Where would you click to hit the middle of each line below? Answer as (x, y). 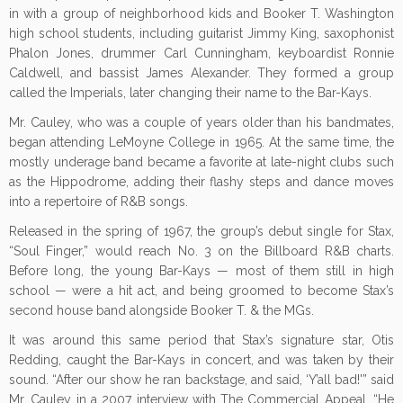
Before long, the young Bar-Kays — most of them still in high (201, 271)
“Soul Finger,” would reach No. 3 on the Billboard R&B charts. (201, 251)
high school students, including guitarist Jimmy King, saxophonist (201, 33)
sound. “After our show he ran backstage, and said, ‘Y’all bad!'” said (201, 380)
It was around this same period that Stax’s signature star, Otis (201, 340)
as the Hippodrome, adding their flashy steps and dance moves (201, 182)
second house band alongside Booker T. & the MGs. (161, 310)
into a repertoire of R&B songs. (99, 201)
